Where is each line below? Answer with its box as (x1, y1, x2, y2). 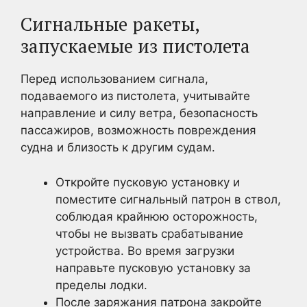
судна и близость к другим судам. (21, 140, 215, 154)
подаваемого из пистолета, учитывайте (21, 89, 250, 103)
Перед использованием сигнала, (21, 72, 208, 86)
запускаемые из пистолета (21, 34, 250, 58)
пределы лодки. (56, 278, 147, 292)
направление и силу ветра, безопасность (21, 106, 258, 120)
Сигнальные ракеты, (21, 12, 199, 36)
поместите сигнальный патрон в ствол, (56, 192, 281, 206)
